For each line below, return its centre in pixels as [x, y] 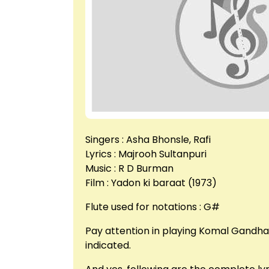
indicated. [108, 245]
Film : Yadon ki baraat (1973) [151, 183]
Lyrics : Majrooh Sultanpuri [146, 154]
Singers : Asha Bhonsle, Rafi [148, 139]
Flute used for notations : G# [153, 207]
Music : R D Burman [129, 168]
